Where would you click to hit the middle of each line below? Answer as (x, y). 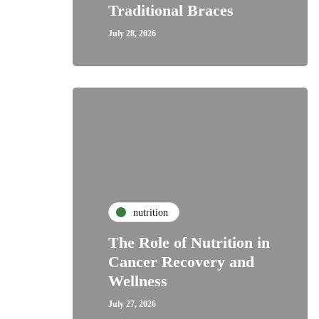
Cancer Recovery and (181, 262)
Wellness (138, 281)
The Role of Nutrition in (189, 242)
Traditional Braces (171, 10)
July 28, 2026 (132, 33)
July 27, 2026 (132, 304)
